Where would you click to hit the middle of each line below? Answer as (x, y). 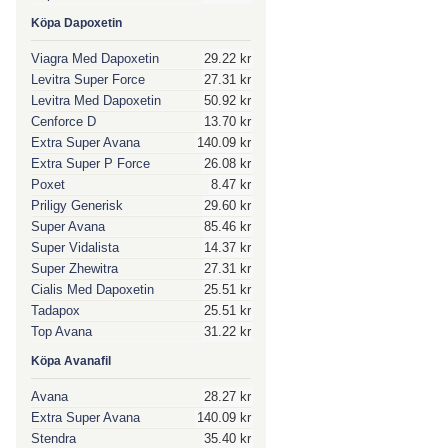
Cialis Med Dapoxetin (92, 289)
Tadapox (55, 310)
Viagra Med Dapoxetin (95, 58)
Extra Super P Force (90, 163)
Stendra (53, 438)
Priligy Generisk (77, 205)
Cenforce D (63, 121)
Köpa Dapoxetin (76, 23)
